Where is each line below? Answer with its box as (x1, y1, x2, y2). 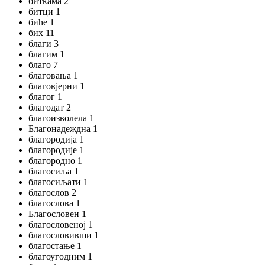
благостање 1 (28, 241, 82, 251)
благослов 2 (28, 188, 76, 198)
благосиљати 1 (28, 177, 88, 187)
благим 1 (28, 49, 64, 59)
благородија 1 (28, 134, 84, 144)
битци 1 (28, 7, 60, 17)
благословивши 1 (28, 230, 99, 240)
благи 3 (28, 38, 59, 49)
